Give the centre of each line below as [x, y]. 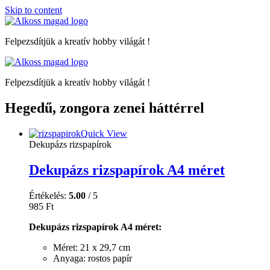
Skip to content [33, 10]
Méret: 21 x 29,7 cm [92, 247]
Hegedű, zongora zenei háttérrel [105, 108]
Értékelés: [49, 195]
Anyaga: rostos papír [93, 258]
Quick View [104, 133]
